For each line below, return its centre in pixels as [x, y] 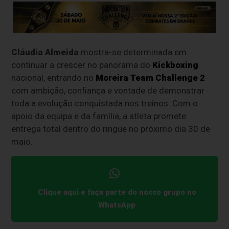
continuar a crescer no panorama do [82, 65]
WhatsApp [117, 205]
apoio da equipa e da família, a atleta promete [99, 116]
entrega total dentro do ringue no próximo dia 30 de [111, 129]
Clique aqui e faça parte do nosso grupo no [117, 192]
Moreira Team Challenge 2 [151, 78]
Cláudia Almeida [45, 52]
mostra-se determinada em [133, 52]
